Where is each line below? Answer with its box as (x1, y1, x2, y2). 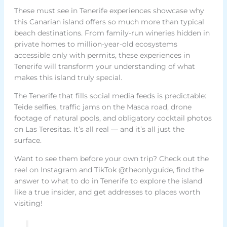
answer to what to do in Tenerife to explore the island (14, 176, 202, 185)
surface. (14, 135, 42, 145)
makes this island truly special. (14, 72, 122, 82)
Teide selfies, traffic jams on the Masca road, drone (14, 102, 192, 111)
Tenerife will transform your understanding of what (14, 61, 195, 71)
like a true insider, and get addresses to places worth (14, 187, 200, 197)
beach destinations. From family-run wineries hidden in (14, 28, 210, 37)
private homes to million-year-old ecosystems (14, 39, 177, 49)
